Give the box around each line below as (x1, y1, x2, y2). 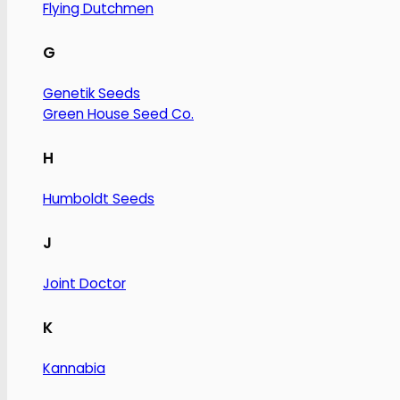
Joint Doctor (43, 274, 126, 293)
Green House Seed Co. (43, 104, 194, 124)
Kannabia (43, 358, 105, 378)
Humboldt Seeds (43, 189, 154, 209)
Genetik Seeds (43, 84, 140, 104)
